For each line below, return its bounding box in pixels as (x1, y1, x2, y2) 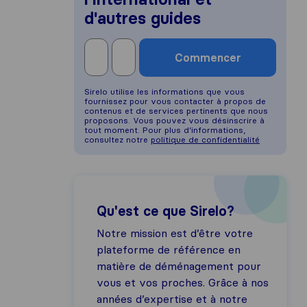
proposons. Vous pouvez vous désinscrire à (84, 115, 265, 125)
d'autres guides (84, 8, 201, 28)
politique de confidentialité (151, 134, 260, 145)
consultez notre (84, 134, 151, 145)
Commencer (174, 51, 241, 64)
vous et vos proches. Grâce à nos (97, 275, 269, 289)
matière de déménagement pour (97, 259, 261, 273)
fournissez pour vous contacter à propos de (84, 96, 266, 106)
